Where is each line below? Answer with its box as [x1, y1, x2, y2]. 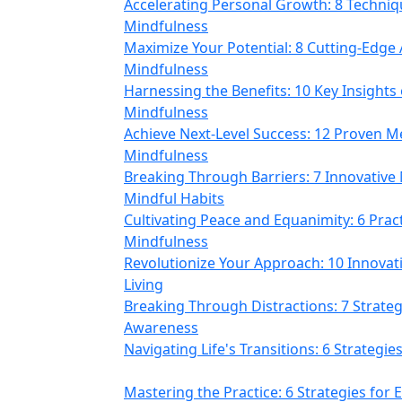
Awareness [124, 318, 198, 337]
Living [124, 275, 163, 294]
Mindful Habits [124, 188, 224, 208]
